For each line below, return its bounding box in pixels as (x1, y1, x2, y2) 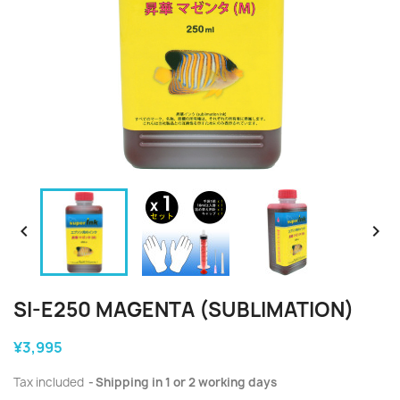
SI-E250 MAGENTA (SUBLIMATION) (13, 296, 354, 323)
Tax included (13, 374, 87, 390)
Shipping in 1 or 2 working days (96, 374, 277, 390)
